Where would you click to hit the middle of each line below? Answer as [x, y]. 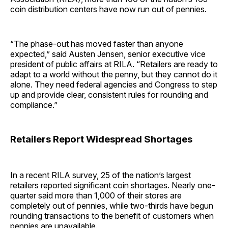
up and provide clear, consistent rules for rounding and [109, 94]
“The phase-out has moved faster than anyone [97, 44]
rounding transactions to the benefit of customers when [112, 216]
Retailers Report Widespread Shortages [101, 139]
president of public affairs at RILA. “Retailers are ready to [114, 64]
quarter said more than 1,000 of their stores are [96, 196]
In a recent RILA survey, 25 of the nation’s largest [101, 175]
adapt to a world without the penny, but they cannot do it [114, 74]
